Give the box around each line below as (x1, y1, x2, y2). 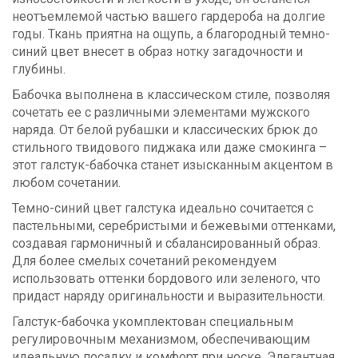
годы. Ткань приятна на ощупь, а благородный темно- (12, 26, 330, 42)
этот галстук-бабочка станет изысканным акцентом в (12, 157, 333, 173)
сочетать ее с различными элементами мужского (12, 104, 310, 120)
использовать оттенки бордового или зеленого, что (12, 270, 320, 286)
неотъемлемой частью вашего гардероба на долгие (12, 8, 325, 24)
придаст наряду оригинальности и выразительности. (12, 288, 325, 304)
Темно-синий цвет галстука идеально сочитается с (12, 200, 313, 216)
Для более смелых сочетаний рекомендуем (12, 253, 276, 268)
